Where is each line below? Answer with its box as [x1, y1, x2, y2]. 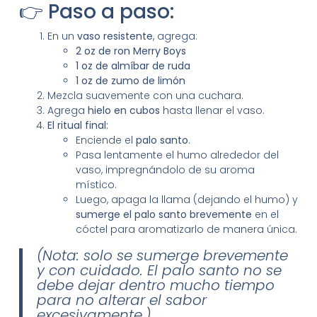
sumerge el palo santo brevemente [75, 207, 252, 221]
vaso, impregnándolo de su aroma [75, 162, 255, 177]
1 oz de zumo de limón [75, 73, 185, 88]
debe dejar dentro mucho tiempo [36, 275, 275, 295]
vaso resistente [76, 28, 153, 43]
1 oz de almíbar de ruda [75, 58, 190, 73]
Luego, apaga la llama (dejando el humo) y [75, 192, 298, 207]
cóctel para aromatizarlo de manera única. [75, 221, 297, 236]
